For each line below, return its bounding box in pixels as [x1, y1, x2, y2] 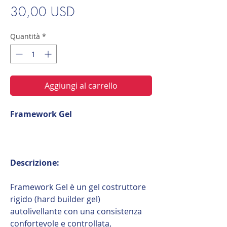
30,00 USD [10, 3, 74, 20]
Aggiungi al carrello [45, 80, 118, 91]
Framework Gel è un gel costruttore [10, 181, 146, 193]
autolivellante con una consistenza [10, 205, 142, 217]
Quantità [10, 31, 40, 41]
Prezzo [74, 2, 109, 20]
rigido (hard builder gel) [10, 193, 100, 205]
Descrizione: [10, 157, 59, 168]
